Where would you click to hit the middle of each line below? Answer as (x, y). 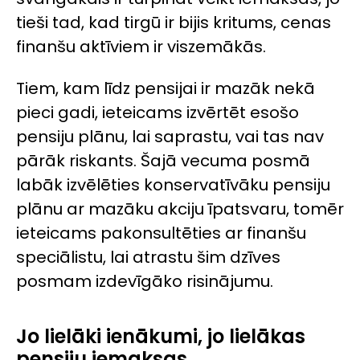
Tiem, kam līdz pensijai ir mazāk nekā (166, 89)
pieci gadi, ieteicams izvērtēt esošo (157, 113)
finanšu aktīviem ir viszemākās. (141, 46)
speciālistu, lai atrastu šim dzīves (148, 258)
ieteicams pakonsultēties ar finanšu (161, 233)
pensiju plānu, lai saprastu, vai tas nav (170, 137)
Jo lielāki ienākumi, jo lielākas (161, 337)
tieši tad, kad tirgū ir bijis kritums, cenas (174, 22)
